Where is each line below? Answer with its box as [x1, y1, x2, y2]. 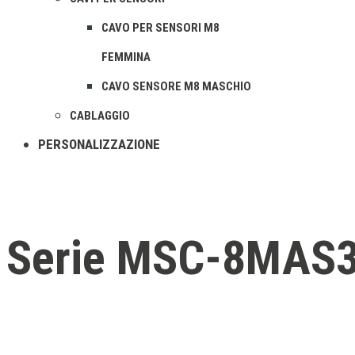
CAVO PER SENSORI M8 [101, 21, 219, 35]
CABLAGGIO [70, 109, 130, 123]
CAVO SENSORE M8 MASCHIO [101, 79, 251, 94]
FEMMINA [101, 50, 151, 64]
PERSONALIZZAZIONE [38, 136, 160, 152]
